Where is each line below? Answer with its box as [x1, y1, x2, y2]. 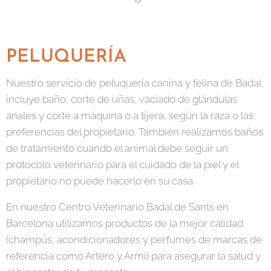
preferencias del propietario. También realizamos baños [6, 126, 263, 139]
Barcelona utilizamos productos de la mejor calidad [6, 217, 243, 230]
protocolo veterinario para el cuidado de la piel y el [6, 158, 238, 171]
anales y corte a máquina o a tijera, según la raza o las [6, 109, 253, 122]
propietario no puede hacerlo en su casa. [6, 175, 197, 188]
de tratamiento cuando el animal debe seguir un [6, 142, 228, 155]
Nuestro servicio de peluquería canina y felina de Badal [6, 77, 261, 90]
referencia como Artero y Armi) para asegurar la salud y [6, 250, 261, 263]
